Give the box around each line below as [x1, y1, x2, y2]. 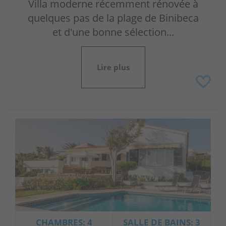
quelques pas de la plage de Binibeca [27, 11, 199, 25]
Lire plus [96, 62, 130, 73]
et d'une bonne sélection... [52, 25, 174, 39]
